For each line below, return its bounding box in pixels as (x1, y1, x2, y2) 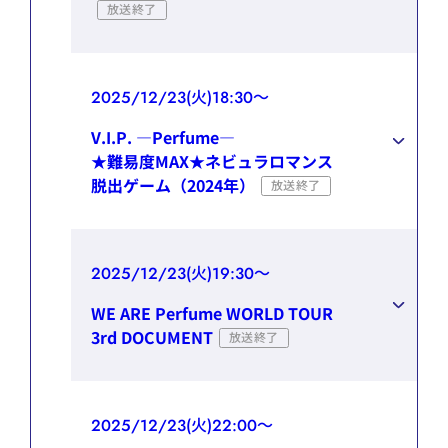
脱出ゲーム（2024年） (91, 172, 255, 197)
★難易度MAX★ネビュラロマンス (91, 148, 333, 173)
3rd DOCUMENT (91, 324, 213, 349)
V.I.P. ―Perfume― (91, 124, 235, 149)
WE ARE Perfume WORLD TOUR (91, 300, 333, 325)
